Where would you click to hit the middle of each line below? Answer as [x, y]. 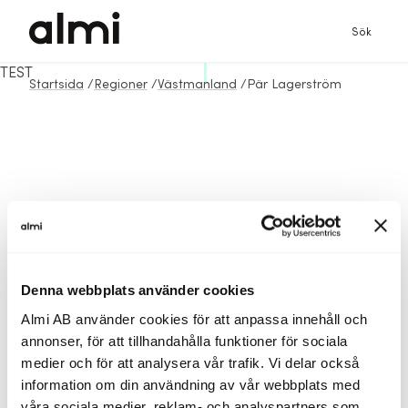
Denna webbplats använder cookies [138, 290]
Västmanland [197, 85]
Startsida [56, 85]
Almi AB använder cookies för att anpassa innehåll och [194, 319]
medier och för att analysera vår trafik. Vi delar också [190, 362]
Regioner [121, 85]
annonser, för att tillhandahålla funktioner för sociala [184, 341]
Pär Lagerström [294, 85]
